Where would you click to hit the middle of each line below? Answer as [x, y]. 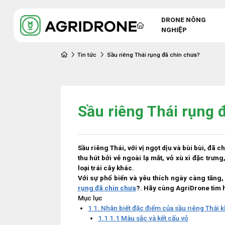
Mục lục [90, 198]
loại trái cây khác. [106, 168]
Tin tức [87, 54]
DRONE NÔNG [183, 20]
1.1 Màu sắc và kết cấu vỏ [148, 218]
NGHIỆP [174, 30]
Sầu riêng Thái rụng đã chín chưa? [153, 54]
